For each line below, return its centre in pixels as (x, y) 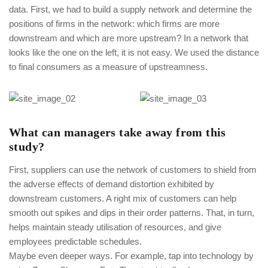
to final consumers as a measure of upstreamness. (108, 67)
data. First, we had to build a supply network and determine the (130, 9)
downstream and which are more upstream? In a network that (129, 38)
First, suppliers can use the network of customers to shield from (133, 170)
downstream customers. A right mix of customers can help (123, 199)
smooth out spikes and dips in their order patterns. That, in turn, (132, 213)
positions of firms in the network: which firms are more (114, 24)
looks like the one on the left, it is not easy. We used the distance (134, 52)
